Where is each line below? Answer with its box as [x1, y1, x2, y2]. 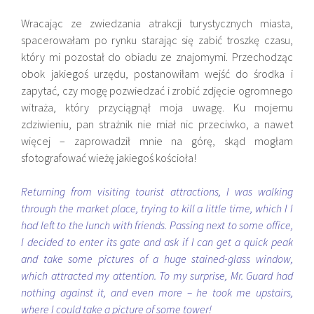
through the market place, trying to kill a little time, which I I [21, 200, 293, 215]
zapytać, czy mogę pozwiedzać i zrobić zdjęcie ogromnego [21, 83, 293, 97]
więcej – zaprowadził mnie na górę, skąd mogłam [21, 133, 293, 148]
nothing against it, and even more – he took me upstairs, [21, 285, 293, 299]
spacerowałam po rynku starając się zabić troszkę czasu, [21, 32, 293, 47]
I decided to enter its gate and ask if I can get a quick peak [21, 234, 293, 249]
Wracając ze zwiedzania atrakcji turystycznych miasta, [21, 15, 293, 30]
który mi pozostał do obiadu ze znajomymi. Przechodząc [21, 49, 293, 64]
